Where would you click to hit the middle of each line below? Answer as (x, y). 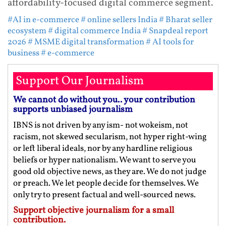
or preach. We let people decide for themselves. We (106, 184)
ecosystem (27, 31)
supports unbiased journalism (73, 110)
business (23, 53)
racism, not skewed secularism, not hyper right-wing (110, 137)
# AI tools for (170, 42)
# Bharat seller (186, 20)
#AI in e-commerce (43, 20)
